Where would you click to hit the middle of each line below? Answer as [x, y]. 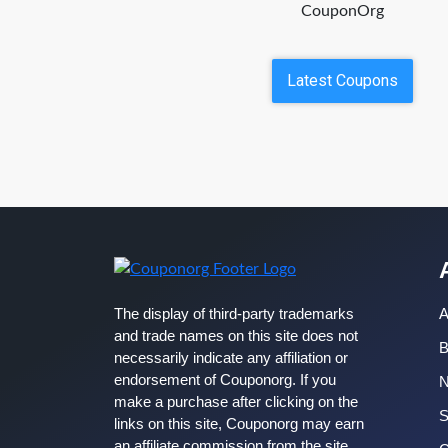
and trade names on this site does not [236, 335]
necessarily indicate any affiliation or [231, 357]
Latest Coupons [342, 80]
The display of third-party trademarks [234, 313]
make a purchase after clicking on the [236, 401]
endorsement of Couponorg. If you [225, 379]
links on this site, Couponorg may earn [239, 423]
